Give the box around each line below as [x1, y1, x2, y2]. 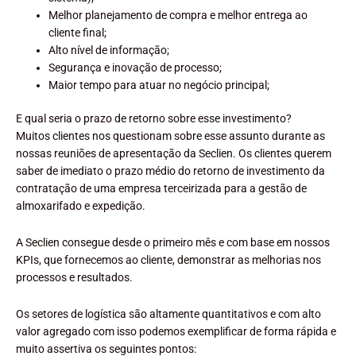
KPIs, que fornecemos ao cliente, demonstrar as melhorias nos [16, 253, 321, 267]
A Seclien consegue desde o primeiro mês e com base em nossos [16, 236, 330, 250]
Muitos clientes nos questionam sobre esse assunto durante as [16, 130, 325, 143]
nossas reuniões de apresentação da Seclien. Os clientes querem [16, 147, 331, 161]
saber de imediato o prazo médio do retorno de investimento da [16, 164, 325, 178]
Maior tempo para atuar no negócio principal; [48, 78, 270, 91]
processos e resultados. [16, 271, 133, 284]
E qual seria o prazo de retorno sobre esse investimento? [16, 112, 292, 126]
